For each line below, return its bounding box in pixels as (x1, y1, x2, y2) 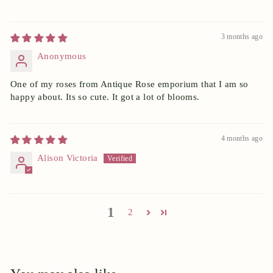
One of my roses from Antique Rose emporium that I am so (10, 79, 249, 89)
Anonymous (37, 51, 87, 61)
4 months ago (221, 133, 263, 143)
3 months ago (221, 32, 263, 41)
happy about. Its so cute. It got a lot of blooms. (10, 91, 200, 102)
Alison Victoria (37, 152, 98, 163)
